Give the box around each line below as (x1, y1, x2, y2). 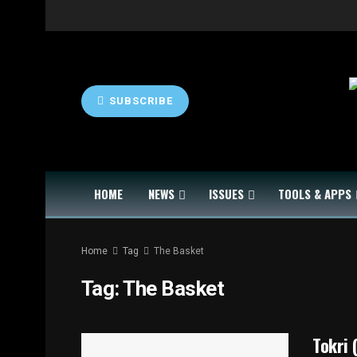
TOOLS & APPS (278, 185, 351, 202)
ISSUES (209, 185, 244, 202)
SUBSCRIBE (106, 95, 173, 107)
